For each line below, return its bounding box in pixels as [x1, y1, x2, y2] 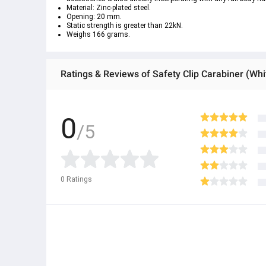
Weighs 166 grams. [66, 30, 130, 39]
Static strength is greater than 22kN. [66, 21, 183, 30]
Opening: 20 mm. [66, 12, 122, 21]
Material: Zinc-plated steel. [66, 4, 151, 12]
